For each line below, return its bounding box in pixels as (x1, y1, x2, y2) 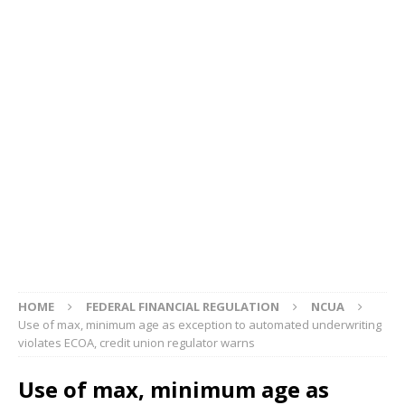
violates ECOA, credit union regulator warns (18, 334, 255, 351)
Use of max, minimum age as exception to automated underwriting (18, 316, 381, 333)
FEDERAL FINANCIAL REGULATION (86, 297, 279, 315)
